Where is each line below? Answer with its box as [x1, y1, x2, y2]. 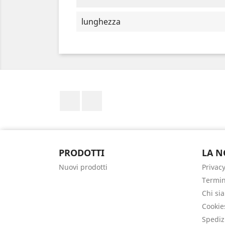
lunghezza [81, 16, 121, 27]
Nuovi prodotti [59, 162, 107, 172]
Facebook [80, 90, 117, 101]
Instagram [102, 90, 142, 101]
